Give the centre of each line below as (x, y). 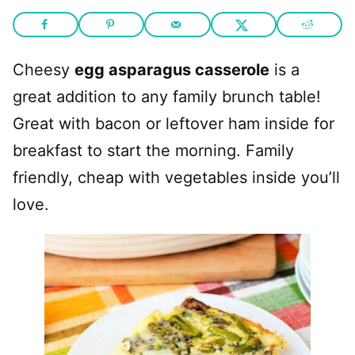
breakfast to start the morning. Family (153, 151)
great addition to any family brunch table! (167, 97)
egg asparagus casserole (172, 70)
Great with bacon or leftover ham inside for (174, 124)
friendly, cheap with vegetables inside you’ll (176, 177)
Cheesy (44, 70)
